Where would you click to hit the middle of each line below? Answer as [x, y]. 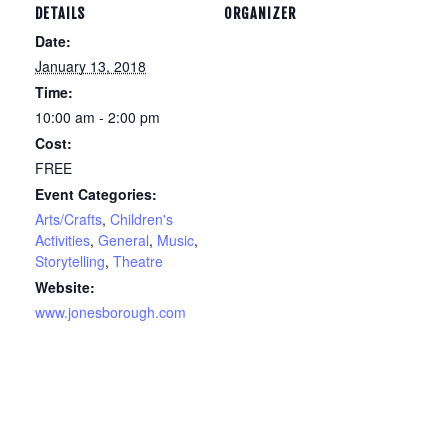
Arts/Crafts [68, 219]
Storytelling [70, 261]
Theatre [138, 261]
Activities [62, 240]
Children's [141, 219]
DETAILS [60, 13]
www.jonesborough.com [110, 312]
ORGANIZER [260, 13]
